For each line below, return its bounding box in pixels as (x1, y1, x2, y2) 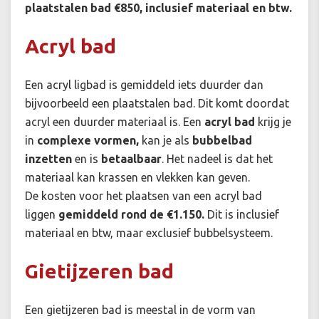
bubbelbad (192, 134, 252, 147)
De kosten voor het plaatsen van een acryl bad (25, 189, 262, 203)
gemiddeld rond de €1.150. (58, 208, 204, 221)
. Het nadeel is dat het (162, 152, 273, 166)
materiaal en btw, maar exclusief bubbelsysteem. (25, 226, 273, 240)
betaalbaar (101, 152, 162, 166)
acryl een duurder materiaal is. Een (25, 115, 202, 129)
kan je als (142, 134, 189, 147)
